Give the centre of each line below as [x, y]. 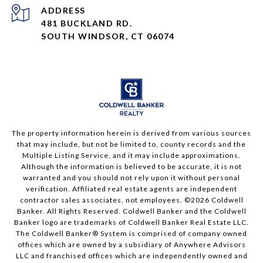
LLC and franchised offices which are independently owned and [131, 256]
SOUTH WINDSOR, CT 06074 [108, 36]
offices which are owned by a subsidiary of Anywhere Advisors [131, 245]
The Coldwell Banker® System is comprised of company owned [131, 234]
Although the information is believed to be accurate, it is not [131, 167]
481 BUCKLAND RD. [87, 23]
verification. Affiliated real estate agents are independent [131, 189]
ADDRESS [63, 11]
